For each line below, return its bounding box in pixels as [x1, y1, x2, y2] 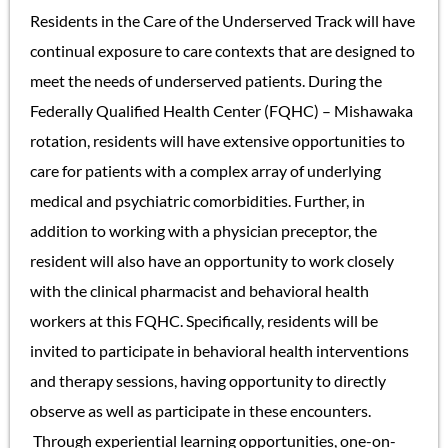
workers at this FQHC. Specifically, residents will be [30, 311, 378, 331]
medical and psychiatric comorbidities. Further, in [30, 191, 365, 211]
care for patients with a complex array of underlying [30, 161, 381, 181]
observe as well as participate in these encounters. [30, 401, 371, 421]
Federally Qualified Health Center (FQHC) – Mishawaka [30, 101, 413, 121]
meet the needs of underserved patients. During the [30, 71, 382, 91]
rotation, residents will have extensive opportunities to [30, 131, 405, 151]
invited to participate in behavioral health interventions [30, 341, 409, 361]
